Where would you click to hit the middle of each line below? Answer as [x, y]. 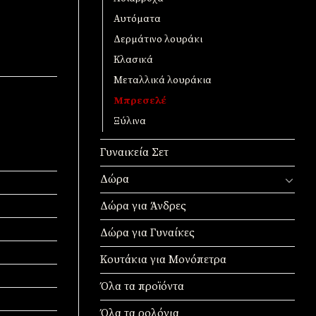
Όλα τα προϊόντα [142, 287]
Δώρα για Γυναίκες [147, 233]
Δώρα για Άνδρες [143, 206]
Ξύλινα [130, 122]
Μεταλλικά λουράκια [163, 81]
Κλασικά [133, 60]
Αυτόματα [137, 19]
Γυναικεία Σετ [134, 153]
